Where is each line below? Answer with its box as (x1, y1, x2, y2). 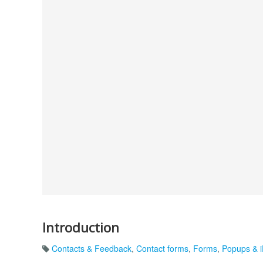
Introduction (42, 218, 119, 237)
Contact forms (136, 242, 188, 255)
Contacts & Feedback (52, 242, 131, 255)
